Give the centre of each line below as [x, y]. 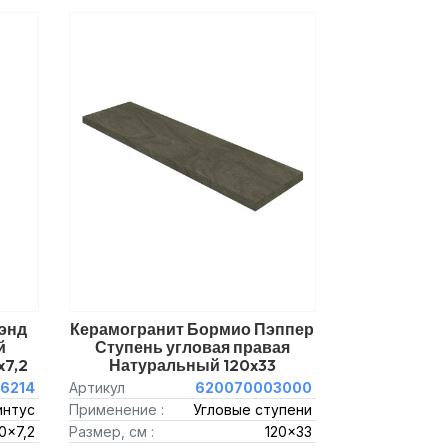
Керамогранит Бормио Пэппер [192, 329]
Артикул [96, 387]
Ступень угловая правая [192, 347]
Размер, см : [111, 431]
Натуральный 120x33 [192, 365]
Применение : [116, 409]
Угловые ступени [252, 409]
